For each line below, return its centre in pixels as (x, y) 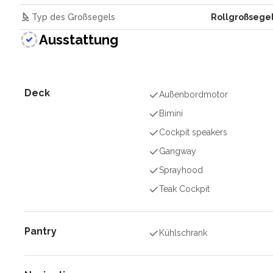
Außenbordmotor (194, 94)
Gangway (178, 151)
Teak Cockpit (185, 189)
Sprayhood (181, 170)
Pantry (41, 231)
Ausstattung (79, 39)
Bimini (171, 113)
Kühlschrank (183, 233)
